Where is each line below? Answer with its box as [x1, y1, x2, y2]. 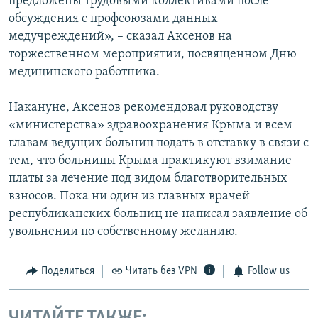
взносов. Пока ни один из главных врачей [9, 190, 250, 204]
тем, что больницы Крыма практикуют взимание [9, 154, 292, 168]
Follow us [247, 265, 290, 278]
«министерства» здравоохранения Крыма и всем [9, 119, 292, 133]
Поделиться [40, 265, 94, 278]
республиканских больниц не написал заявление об [9, 207, 307, 221]
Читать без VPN [126, 265, 197, 278]
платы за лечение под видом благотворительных [9, 172, 287, 186]
